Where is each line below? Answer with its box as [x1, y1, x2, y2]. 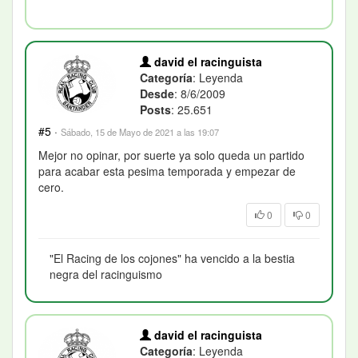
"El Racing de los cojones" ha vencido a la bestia [50, 249, 295, 266]
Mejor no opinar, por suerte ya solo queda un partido [38, 146, 304, 163]
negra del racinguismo [50, 265, 162, 282]
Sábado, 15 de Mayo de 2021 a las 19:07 [61, 125, 219, 138]
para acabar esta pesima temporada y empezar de [38, 162, 296, 179]
